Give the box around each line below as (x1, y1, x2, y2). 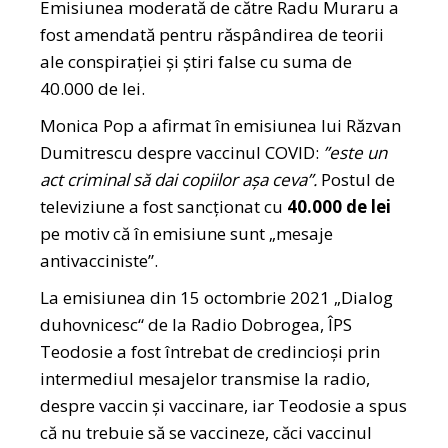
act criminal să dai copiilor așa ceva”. (40, 168, 322, 192)
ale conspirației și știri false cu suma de (40, 50, 353, 74)
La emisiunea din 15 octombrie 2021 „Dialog (40, 286, 394, 310)
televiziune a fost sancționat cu (40, 195, 288, 219)
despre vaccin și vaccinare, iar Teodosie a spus (40, 394, 408, 418)
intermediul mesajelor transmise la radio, (40, 367, 371, 391)
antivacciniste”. (40, 249, 163, 273)
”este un (323, 141, 388, 165)
